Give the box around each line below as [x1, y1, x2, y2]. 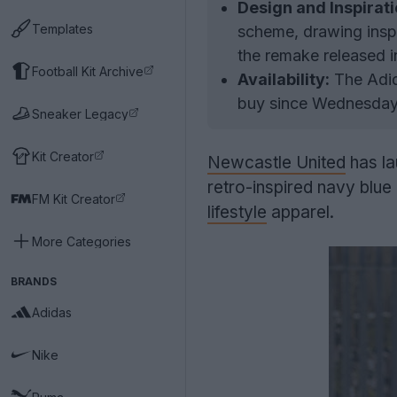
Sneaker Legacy [32, 105, 128, 121]
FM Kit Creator [32, 191, 115, 206]
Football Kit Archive [32, 63, 144, 79]
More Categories [32, 233, 131, 249]
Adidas [32, 304, 72, 320]
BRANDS [11, 275, 57, 288]
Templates [32, 20, 93, 36]
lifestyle [207, 202, 267, 222]
